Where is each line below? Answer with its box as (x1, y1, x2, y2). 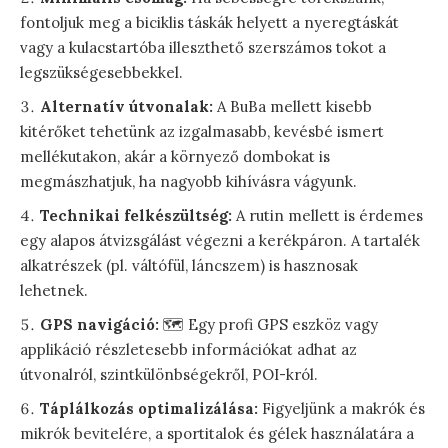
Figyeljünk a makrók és (258, 399, 425, 419)
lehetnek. (20, 281, 88, 301)
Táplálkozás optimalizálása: (40, 399, 258, 419)
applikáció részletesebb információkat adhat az (20, 340, 357, 360)
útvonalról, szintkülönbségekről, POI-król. (20, 365, 318, 385)
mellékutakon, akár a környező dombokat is (20, 147, 330, 167)
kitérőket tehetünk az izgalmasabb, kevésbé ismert (20, 122, 384, 142)
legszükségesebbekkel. (20, 63, 183, 83)
